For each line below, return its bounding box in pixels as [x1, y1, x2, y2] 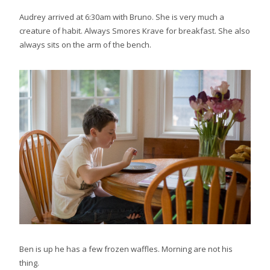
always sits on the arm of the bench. [19, 39, 151, 51]
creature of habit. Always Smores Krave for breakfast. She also [19, 25, 250, 37]
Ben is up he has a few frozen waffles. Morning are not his [19, 243, 233, 255]
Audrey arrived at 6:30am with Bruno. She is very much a [19, 11, 224, 23]
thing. [19, 257, 39, 269]
